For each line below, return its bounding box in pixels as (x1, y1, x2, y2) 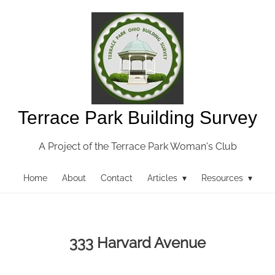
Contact (100, 173, 133, 183)
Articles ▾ (147, 173, 187, 183)
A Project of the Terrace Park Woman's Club (38, 141, 237, 152)
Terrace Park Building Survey (18, 107, 257, 128)
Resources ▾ (201, 173, 252, 183)
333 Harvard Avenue (69, 233, 206, 252)
